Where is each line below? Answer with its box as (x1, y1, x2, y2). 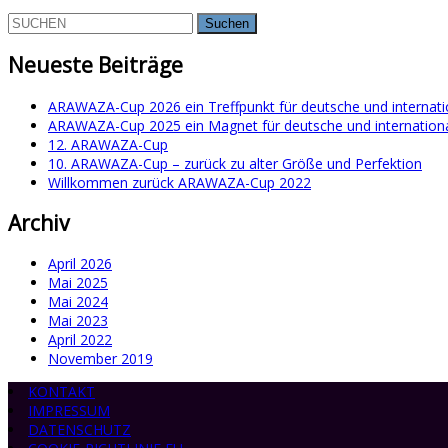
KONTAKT (28, 382, 95, 402)
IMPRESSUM (28, 401, 110, 421)
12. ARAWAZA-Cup (48, 134, 168, 154)
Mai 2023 (48, 311, 108, 331)
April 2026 (48, 254, 112, 274)
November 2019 (48, 349, 153, 369)
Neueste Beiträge (8, 51, 183, 80)
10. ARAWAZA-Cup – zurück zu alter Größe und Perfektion (48, 153, 422, 173)
